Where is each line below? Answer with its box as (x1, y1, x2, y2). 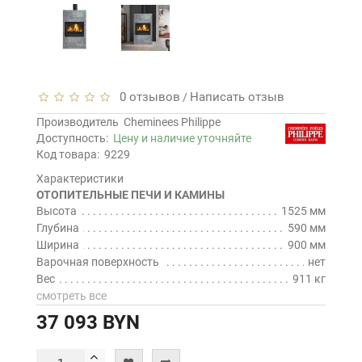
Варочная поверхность (36, 255, 159, 268)
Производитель (36, 116, 119, 128)
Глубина (36, 221, 79, 234)
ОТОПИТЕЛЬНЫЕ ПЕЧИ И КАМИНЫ (36, 188, 225, 201)
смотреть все (36, 289, 107, 302)
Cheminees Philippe (124, 116, 221, 128)
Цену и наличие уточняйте (113, 132, 251, 145)
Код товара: (36, 148, 99, 161)
